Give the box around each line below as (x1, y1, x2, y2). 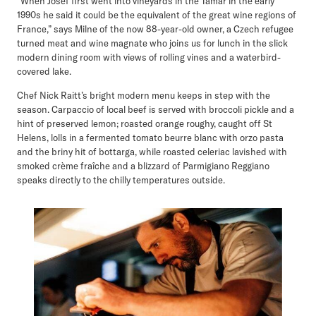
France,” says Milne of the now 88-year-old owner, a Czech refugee (17, 23, 293, 35)
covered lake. (17, 65, 73, 77)
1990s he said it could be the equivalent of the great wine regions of (17, 8, 296, 20)
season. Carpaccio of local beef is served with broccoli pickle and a (17, 103, 294, 115)
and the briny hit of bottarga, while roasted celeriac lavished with (17, 145, 287, 157)
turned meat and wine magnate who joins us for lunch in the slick (17, 37, 288, 49)
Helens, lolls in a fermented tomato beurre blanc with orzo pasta (17, 131, 284, 143)
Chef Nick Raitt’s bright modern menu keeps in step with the (17, 89, 270, 101)
